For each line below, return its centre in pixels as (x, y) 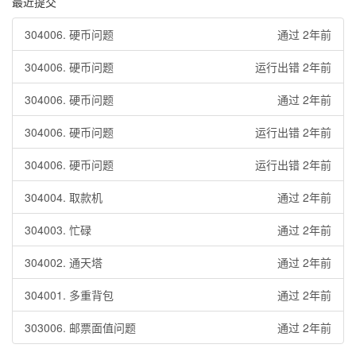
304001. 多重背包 (69, 295)
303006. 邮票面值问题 (80, 327)
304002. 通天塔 (64, 262)
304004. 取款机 (64, 197)
